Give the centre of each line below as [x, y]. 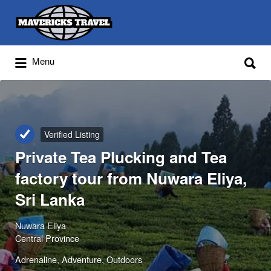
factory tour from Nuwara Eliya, [131, 178]
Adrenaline [36, 260]
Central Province [47, 238]
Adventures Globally [74, 70]
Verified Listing [72, 135]
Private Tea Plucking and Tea [121, 157]
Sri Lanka [50, 200]
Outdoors [124, 260]
